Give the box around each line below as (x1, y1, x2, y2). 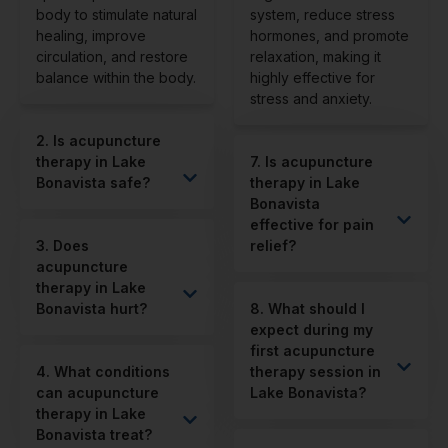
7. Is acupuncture (250, 152, 373, 170)
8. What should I (250, 299, 365, 317)
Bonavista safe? (36, 173, 150, 191)
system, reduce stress (250, 5, 395, 23)
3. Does (36, 236, 89, 254)
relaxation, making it (250, 47, 381, 65)
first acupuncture (250, 341, 375, 359)
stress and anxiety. (250, 89, 372, 107)
